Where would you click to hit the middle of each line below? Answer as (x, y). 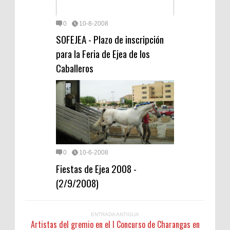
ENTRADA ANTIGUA (115, 214)
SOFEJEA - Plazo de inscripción (110, 39)
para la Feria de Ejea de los (103, 54)
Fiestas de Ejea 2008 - (96, 168)
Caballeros (75, 68)
